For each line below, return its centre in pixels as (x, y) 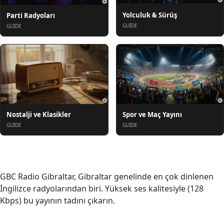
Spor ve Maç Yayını (152, 115)
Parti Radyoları (31, 15)
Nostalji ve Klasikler (39, 115)
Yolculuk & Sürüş (149, 15)
